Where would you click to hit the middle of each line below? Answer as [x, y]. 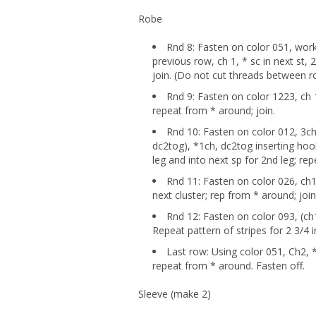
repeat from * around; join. [215, 111]
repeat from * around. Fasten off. [229, 266]
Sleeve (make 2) [175, 294]
